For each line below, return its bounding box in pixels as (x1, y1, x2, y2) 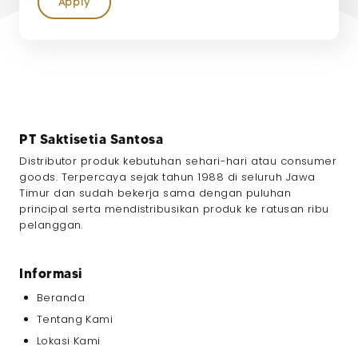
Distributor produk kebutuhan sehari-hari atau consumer (19, 153, 337, 169)
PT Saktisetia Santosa (19, 130, 164, 147)
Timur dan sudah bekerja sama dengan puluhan (19, 185, 292, 201)
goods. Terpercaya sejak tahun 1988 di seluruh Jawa (19, 169, 316, 185)
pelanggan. (19, 217, 83, 233)
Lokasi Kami (36, 333, 101, 349)
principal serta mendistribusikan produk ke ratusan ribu (19, 201, 329, 217)
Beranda (36, 290, 85, 306)
